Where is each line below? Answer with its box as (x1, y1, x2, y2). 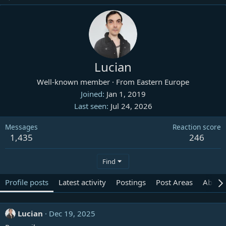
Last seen (74, 101, 106, 111)
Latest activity (59, 177, 106, 187)
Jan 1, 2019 (106, 89, 146, 99)
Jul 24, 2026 (110, 101, 152, 111)
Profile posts (5, 177, 48, 187)
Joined (80, 89, 102, 99)
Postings (116, 177, 146, 187)
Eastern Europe (137, 77, 189, 87)
